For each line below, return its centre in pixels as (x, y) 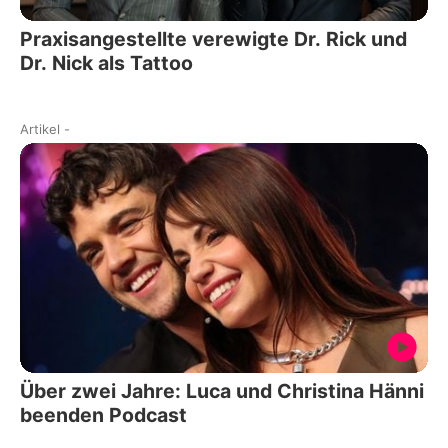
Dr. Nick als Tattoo (106, 63)
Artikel (40, 129)
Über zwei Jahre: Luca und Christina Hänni (222, 390)
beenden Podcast (103, 414)
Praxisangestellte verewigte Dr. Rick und (213, 39)
